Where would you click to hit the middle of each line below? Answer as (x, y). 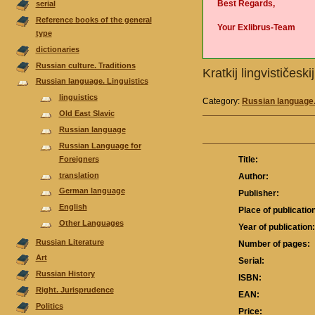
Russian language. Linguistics (92, 81)
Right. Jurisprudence (75, 290)
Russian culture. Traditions (85, 65)
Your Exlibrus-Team (256, 27)
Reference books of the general (94, 19)
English (73, 207)
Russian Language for (100, 145)
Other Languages (91, 223)
